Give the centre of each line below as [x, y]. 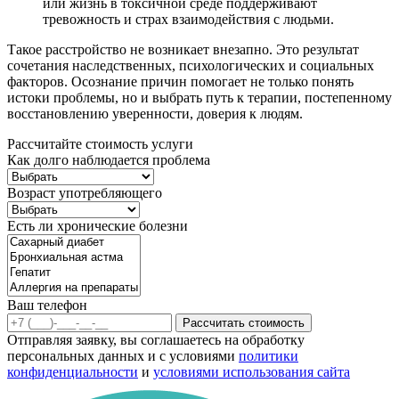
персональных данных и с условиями [123, 356]
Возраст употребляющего [85, 193]
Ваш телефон [47, 305]
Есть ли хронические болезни [98, 226]
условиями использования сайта [252, 372]
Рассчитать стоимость [244, 323]
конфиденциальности [73, 372]
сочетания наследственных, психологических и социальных [191, 66]
